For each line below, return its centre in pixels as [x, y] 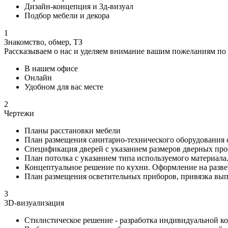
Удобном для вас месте [64, 87]
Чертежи [19, 113]
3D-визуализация [34, 203]
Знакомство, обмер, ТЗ [43, 42]
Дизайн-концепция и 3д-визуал [79, 7]
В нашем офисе [51, 69]
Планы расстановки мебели [73, 131]
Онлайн [38, 78]
